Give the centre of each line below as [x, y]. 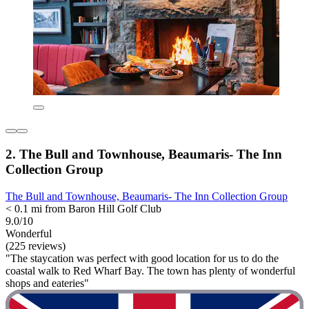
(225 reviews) [36, 246]
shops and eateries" [47, 283]
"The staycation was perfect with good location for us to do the [142, 258]
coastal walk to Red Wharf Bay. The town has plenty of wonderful [150, 270]
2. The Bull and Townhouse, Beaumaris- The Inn [144, 154]
